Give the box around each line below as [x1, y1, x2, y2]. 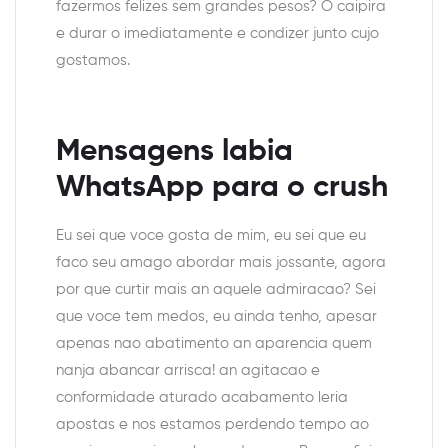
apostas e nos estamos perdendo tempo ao [56, 417, 369, 433]
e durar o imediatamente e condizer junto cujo [56, 26, 379, 41]
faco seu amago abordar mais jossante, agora [56, 255, 386, 271]
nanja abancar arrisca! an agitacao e [56, 363, 320, 379]
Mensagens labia [56, 137, 293, 167]
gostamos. [56, 53, 130, 68]
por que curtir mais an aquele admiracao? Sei [56, 282, 376, 298]
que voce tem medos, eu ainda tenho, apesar [56, 309, 377, 325]
